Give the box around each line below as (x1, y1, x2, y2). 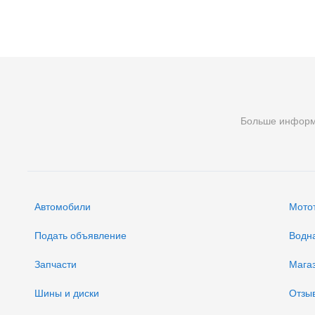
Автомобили (34, 201, 91, 213)
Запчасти (34, 259, 77, 271)
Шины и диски (34, 288, 99, 300)
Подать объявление (34, 230, 127, 242)
